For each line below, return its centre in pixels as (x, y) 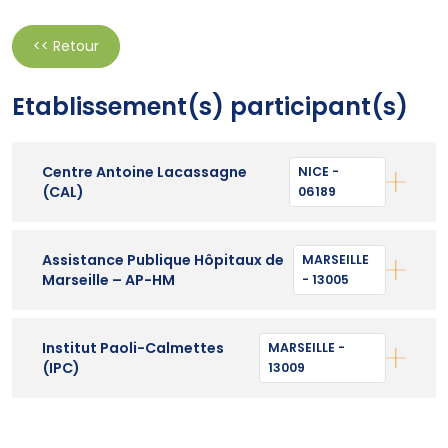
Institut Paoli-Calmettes (133, 347)
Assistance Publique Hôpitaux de (163, 259)
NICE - (319, 171)
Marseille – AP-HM (108, 279)
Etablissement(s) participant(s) (210, 106)
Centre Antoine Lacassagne (144, 171)
